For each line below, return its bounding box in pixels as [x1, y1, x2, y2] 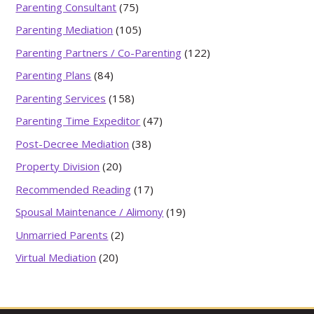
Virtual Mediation [15, 250, 97, 264]
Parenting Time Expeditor [15, 114, 141, 128]
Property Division [15, 159, 100, 173]
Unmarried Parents [15, 227, 109, 242]
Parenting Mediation [15, 22, 114, 36]
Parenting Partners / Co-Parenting [15, 45, 182, 60]
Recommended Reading [15, 182, 132, 196]
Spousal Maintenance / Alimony [15, 205, 164, 219]
